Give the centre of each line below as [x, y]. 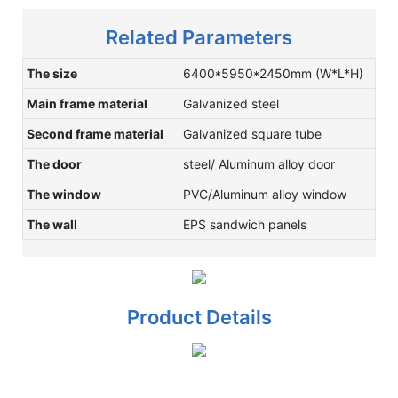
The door [54, 164]
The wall [52, 225]
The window [64, 195]
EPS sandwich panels [245, 225]
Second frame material [95, 134]
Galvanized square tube [252, 134]
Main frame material [87, 104]
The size [52, 74]
